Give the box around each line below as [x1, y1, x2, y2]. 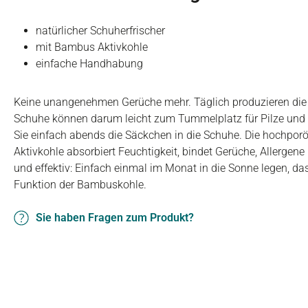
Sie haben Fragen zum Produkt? [36, 211, 194, 224]
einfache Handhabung [36, 57, 143, 70]
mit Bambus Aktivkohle [36, 41, 148, 54]
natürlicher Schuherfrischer [36, 24, 165, 37]
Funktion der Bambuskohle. [14, 178, 146, 191]
